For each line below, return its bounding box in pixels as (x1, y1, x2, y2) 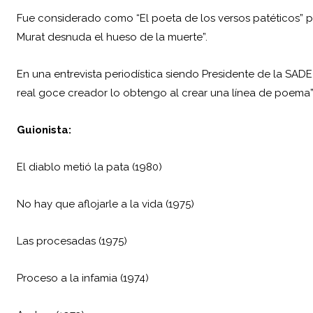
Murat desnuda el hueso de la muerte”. (17, 31, 208, 44)
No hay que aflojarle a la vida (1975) (17, 198, 194, 211)
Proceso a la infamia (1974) (17, 272, 149, 285)
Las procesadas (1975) (17, 235, 127, 248)
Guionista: (17, 124, 71, 137)
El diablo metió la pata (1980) (17, 161, 162, 174)
